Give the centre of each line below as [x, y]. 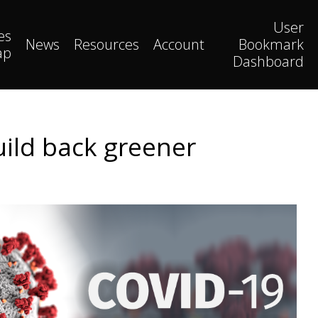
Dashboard [268, 61]
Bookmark [271, 44]
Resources [106, 44]
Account [179, 44]
